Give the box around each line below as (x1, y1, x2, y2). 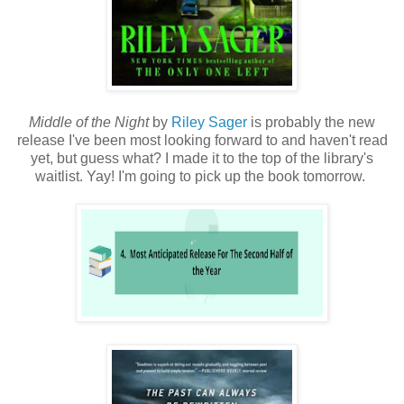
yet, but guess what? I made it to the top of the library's (31, 150, 373, 166)
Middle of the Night (29, 114, 149, 130)
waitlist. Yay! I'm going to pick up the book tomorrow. (35, 168, 369, 184)
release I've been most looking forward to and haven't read (16, 132, 388, 148)
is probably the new (247, 114, 375, 130)
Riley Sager (171, 114, 247, 130)
